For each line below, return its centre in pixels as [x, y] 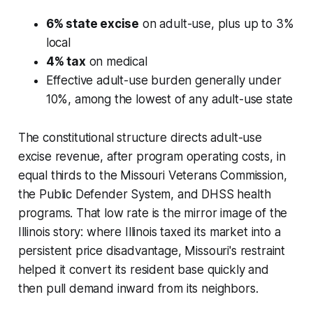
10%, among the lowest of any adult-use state [169, 99]
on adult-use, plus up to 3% [217, 23]
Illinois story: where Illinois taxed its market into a [149, 232]
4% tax [66, 61]
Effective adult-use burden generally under [163, 80]
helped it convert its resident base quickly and [143, 269]
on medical [116, 61]
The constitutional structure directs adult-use [140, 137]
